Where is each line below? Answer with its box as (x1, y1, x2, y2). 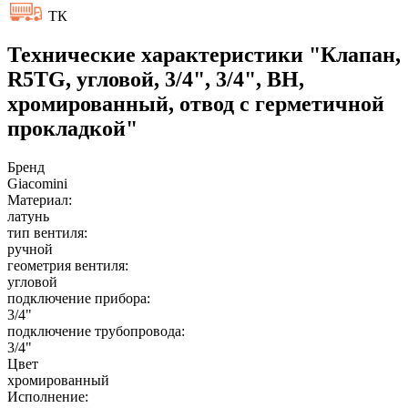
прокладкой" (7, 116, 138, 140)
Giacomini (7, 175, 67, 191)
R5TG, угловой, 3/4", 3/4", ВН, (7, 66, 304, 91)
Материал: (7, 191, 72, 208)
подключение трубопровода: (7, 322, 185, 339)
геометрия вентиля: (7, 257, 128, 273)
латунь (7, 208, 49, 224)
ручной (7, 240, 53, 257)
